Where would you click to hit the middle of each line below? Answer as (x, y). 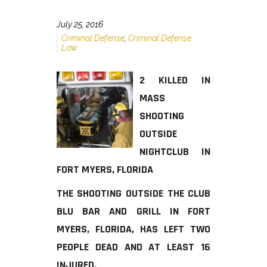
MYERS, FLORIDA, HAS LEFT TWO (133, 229)
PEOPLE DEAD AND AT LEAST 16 (133, 247)
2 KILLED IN (175, 80)
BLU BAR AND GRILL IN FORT (133, 211)
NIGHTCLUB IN (175, 151)
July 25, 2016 (80, 24)
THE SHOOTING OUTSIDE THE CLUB (133, 193)
